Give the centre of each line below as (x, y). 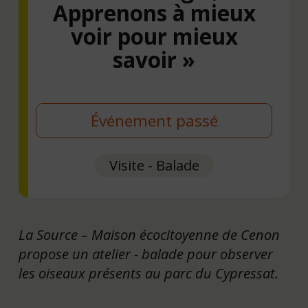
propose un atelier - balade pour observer (145, 254)
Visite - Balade (154, 166)
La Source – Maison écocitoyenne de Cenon (149, 235)
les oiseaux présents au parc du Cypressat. (148, 274)
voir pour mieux (154, 36)
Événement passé (154, 120)
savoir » (154, 59)
